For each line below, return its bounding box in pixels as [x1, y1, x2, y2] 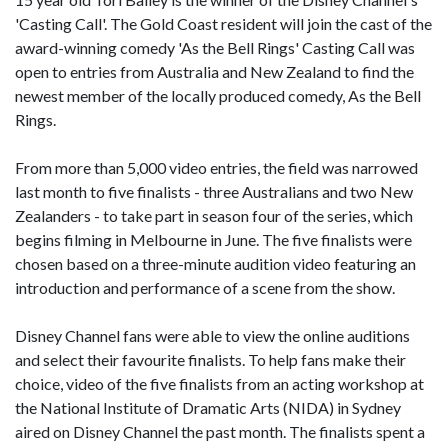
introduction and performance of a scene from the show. [15, 278, 395, 297]
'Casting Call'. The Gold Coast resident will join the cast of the [15, 14, 432, 33]
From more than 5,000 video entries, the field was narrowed [15, 158, 418, 177]
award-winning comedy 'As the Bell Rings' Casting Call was [15, 38, 415, 57]
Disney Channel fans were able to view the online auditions [15, 326, 410, 345]
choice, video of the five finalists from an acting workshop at [15, 374, 424, 393]
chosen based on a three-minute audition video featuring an [15, 254, 416, 273]
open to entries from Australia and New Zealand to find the [15, 62, 414, 81]
